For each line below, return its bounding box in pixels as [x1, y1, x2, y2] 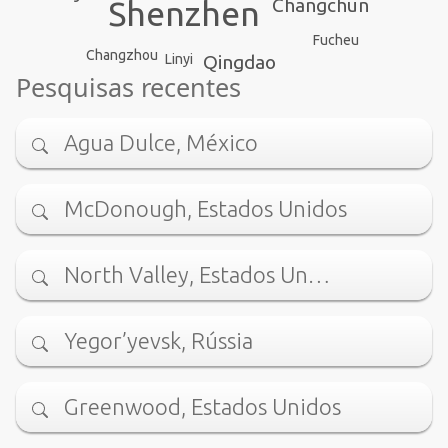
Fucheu [313, 31, 360, 48]
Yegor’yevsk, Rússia [64, 328, 253, 354]
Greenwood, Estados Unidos [64, 394, 341, 420]
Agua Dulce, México [64, 130, 258, 156]
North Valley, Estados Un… [64, 262, 330, 288]
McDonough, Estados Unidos [64, 196, 347, 222]
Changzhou [85, 46, 158, 63]
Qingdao [203, 51, 277, 74]
